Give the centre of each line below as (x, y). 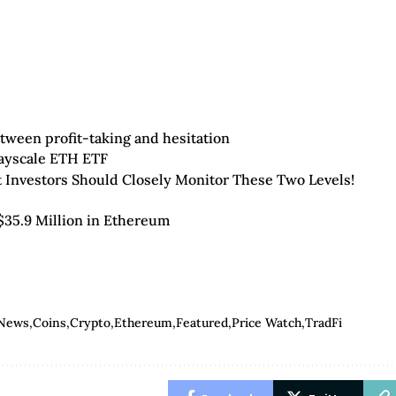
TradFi (324, 323)
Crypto (91, 323)
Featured (202, 323)
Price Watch (267, 323)
